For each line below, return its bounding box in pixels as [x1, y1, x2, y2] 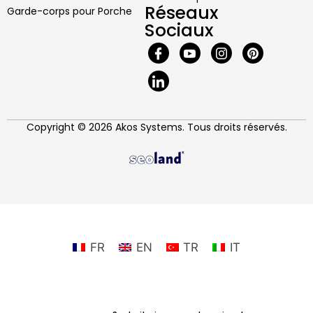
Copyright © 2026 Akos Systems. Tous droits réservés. [26, 120, 287, 135]
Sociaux [144, 18, 213, 43]
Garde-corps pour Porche [7, 4, 132, 19]
